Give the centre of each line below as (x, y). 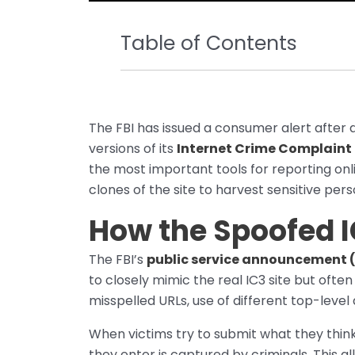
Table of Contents (209, 44)
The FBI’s (118, 260)
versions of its (133, 149)
